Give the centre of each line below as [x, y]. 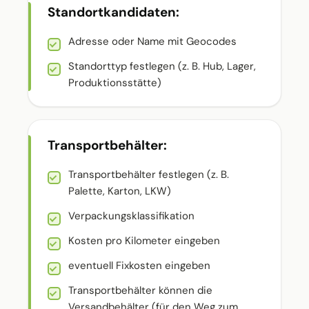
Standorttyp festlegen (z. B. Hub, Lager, [162, 66]
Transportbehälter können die [140, 290]
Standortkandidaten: [113, 12]
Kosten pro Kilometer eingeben [144, 241]
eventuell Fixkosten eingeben [139, 266]
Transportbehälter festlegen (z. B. [149, 175]
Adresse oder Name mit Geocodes [152, 41]
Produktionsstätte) [115, 83]
